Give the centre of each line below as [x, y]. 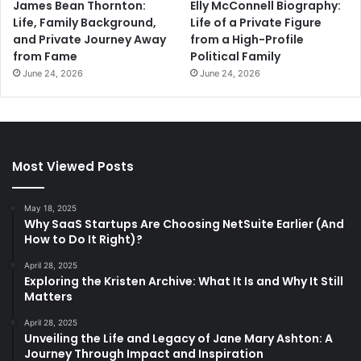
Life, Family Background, [85, 22]
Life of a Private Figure [256, 22]
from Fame [45, 56]
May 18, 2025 [50, 207]
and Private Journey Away [89, 39]
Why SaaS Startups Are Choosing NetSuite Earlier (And [184, 224]
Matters [48, 296]
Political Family [236, 56]
